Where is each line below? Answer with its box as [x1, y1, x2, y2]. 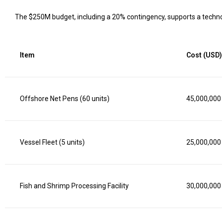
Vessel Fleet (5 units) [20, 138, 85, 146]
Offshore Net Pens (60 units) [20, 95, 110, 103]
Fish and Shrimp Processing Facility [20, 182, 129, 190]
